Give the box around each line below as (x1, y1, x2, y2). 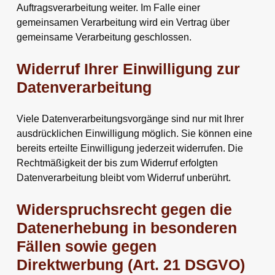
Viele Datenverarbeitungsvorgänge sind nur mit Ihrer (16, 113, 244, 124)
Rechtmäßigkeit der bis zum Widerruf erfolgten (16, 157, 218, 168)
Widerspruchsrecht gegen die (16, 201, 232, 218)
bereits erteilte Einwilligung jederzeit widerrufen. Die (16, 142, 243, 153)
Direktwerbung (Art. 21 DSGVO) (16, 256, 245, 273)
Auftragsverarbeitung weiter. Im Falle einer (16, 2, 200, 13)
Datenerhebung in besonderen (16, 219, 237, 236)
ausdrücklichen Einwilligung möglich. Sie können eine (16, 128, 252, 139)
